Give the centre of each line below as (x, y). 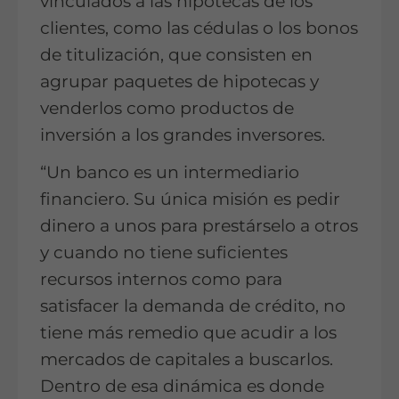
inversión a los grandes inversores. (183, 135)
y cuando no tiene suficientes (164, 253)
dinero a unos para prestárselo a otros (199, 226)
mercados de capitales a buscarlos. (187, 360)
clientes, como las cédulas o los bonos (199, 28)
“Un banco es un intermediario (170, 173)
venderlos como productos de (167, 109)
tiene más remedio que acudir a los (188, 333)
